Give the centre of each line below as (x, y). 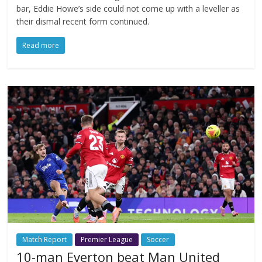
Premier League (107, 240)
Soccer (158, 240)
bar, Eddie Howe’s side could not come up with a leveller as (128, 8)
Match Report (45, 240)
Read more (41, 45)
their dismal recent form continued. (83, 21)
